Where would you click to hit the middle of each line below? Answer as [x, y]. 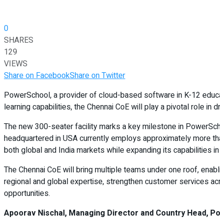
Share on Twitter [97, 76]
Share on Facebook [37, 76]
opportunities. [27, 194]
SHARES [19, 41]
